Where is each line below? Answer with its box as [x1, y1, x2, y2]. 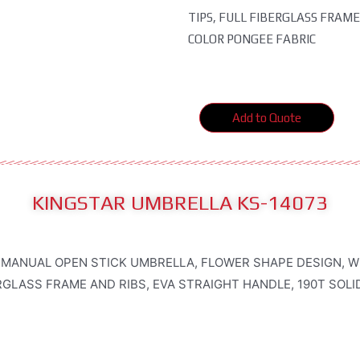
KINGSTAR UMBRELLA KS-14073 [32, 191, 328, 215]
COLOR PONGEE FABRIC [188, 31, 316, 46]
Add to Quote [232, 110, 301, 125]
